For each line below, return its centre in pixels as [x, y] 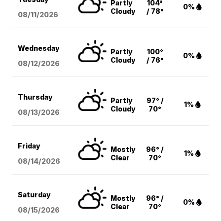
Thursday [36, 97]
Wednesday [39, 48]
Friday [29, 146]
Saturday [35, 195]
